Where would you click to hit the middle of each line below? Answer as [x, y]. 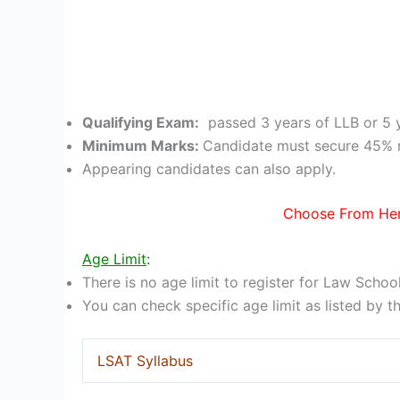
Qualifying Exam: [141, 122]
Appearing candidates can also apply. [209, 168]
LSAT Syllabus [145, 361]
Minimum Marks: [142, 145]
